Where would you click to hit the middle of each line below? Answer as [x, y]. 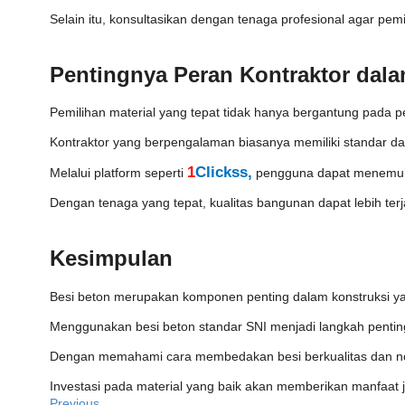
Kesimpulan [111, 259]
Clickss [221, 173]
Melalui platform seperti [118, 173]
